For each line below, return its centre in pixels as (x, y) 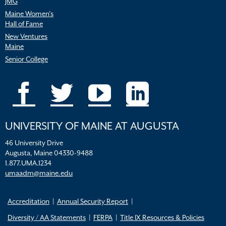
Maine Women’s (29, 14)
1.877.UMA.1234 (28, 163)
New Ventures (26, 36)
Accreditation (29, 201)
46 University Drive (34, 143)
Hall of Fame (24, 24)
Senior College (26, 59)
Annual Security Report (93, 201)
